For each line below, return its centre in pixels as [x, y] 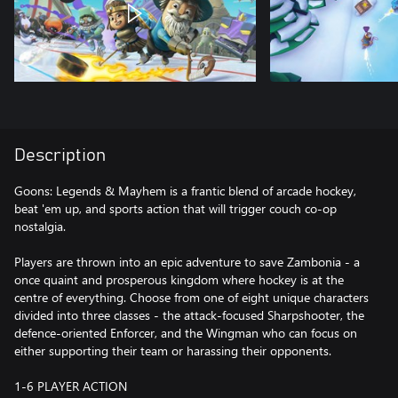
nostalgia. [40, 226]
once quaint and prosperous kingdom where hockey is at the [179, 279]
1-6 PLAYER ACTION [71, 386]
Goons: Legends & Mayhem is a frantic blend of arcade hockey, [185, 191]
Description [60, 155]
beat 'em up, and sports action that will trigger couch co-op [175, 208]
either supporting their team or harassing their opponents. [173, 350]
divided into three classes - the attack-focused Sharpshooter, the [189, 315]
